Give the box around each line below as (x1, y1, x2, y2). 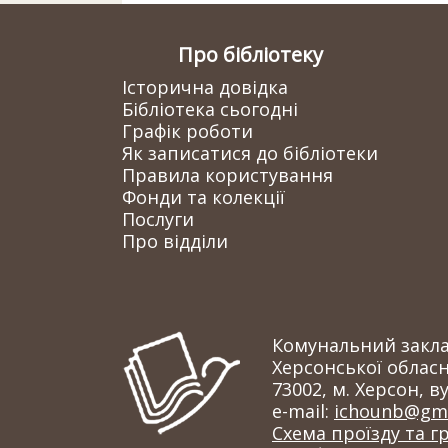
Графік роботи (122, 119, 253, 143)
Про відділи (122, 229, 228, 253)
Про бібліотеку (177, 41, 323, 68)
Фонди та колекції (122, 185, 285, 209)
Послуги (122, 207, 194, 231)
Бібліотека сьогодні (122, 97, 298, 121)
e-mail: (272, 399, 334, 423)
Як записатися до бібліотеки (122, 141, 378, 165)
